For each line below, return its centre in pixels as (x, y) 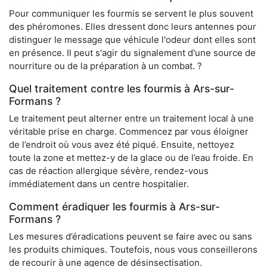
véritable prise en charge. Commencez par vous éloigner (129, 132)
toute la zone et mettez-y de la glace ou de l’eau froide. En (131, 158)
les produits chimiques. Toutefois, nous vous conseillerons (133, 250)
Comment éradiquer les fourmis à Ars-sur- (114, 207)
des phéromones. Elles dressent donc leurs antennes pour (133, 27)
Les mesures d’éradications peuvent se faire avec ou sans (131, 237)
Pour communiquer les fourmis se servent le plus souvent (131, 14)
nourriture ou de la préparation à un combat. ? (105, 66)
